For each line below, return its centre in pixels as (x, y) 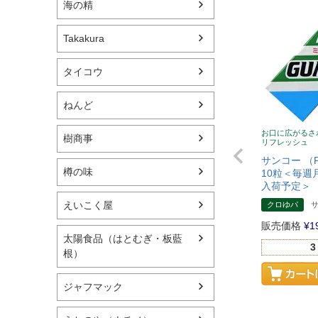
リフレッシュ (285, 142)
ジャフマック (93, 287)
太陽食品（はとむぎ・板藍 (123, 239)
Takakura (84, 39)
